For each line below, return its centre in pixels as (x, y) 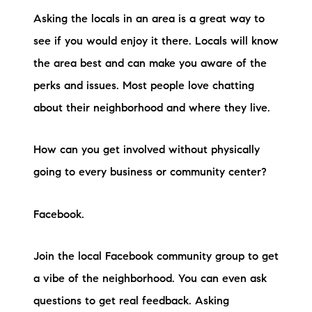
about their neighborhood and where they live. (152, 108)
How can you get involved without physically (147, 151)
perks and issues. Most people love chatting (144, 86)
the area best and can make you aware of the (150, 64)
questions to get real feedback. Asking (131, 302)
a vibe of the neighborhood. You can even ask (150, 279)
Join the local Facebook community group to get (156, 257)
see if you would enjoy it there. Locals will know (156, 41)
